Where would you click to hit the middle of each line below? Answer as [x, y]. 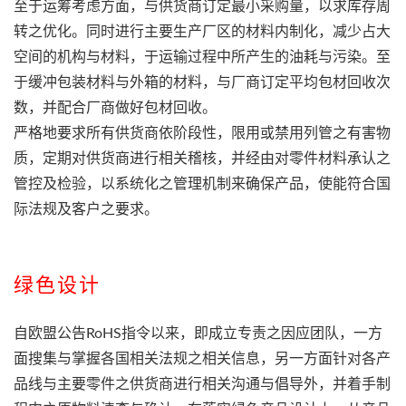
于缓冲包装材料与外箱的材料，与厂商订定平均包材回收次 [202, 82]
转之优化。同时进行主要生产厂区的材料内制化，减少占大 [202, 31]
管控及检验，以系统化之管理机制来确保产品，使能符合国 [202, 184]
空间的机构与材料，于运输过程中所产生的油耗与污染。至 [202, 57]
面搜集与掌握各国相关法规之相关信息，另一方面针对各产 [202, 358]
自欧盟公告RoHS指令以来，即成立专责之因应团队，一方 [198, 333]
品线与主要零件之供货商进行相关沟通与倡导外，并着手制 [202, 384]
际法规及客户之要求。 [86, 209]
